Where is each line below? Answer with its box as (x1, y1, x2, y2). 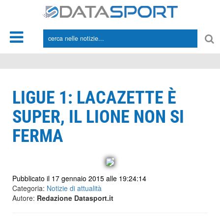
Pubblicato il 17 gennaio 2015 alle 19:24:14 (12, 173, 146, 183)
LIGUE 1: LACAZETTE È (12, 87, 176, 108)
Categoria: (12, 183, 47, 193)
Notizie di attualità (47, 183, 102, 193)
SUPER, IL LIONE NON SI (12, 107, 184, 127)
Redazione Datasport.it (37, 193, 113, 203)
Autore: (12, 193, 37, 203)
